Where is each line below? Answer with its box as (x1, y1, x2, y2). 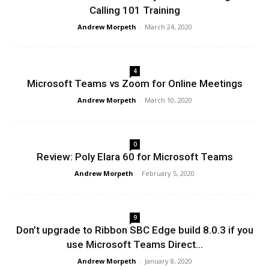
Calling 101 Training (89, 4, 180, 16)
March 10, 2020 (144, 95, 192, 104)
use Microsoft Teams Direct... (66, 238, 203, 250)
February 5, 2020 (142, 169, 195, 178)
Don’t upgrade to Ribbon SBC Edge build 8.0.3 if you (16, 224, 253, 236)
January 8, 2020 (144, 256, 192, 265)
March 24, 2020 (144, 22, 192, 31)
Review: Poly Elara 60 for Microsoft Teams (36, 151, 233, 163)
